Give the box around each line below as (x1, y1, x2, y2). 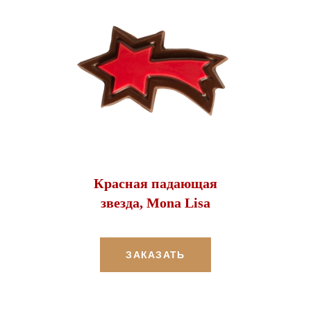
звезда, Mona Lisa (101, 194, 210, 210)
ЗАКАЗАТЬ (126, 249, 185, 260)
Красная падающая (94, 175, 217, 191)
